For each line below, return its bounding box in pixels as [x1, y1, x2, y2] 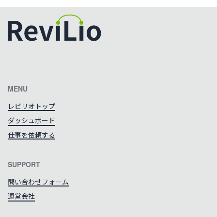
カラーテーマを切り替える [18, 54, 100, 64]
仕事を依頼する [8, 129, 55, 139]
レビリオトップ [8, 101, 55, 111]
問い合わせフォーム [8, 177, 69, 187]
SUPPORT [8, 159, 40, 170]
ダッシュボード [8, 115, 55, 125]
